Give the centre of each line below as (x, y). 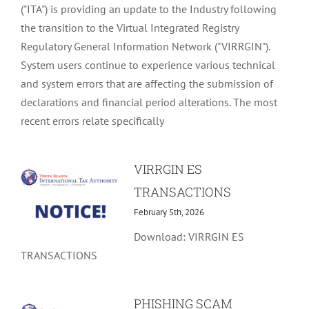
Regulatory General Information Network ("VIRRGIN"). (145, 46)
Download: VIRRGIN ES (189, 236)
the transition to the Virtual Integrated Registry (129, 27)
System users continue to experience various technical (148, 64)
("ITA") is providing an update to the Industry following (148, 9)
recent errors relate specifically (92, 120)
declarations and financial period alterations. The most (149, 102)
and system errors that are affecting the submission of (147, 83)
